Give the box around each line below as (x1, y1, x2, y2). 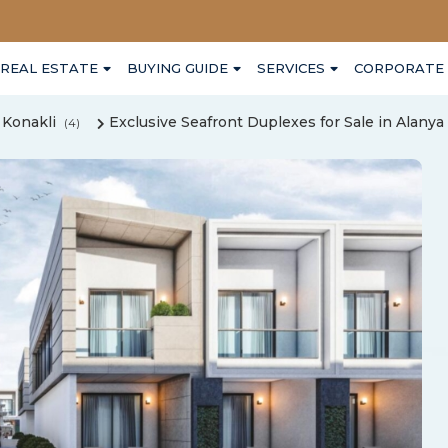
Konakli (2, 113, 56, 132)
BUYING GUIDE (127, 60, 228, 76)
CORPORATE (354, 60, 444, 76)
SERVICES (257, 60, 325, 76)
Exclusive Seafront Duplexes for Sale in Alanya (109, 113, 444, 132)
